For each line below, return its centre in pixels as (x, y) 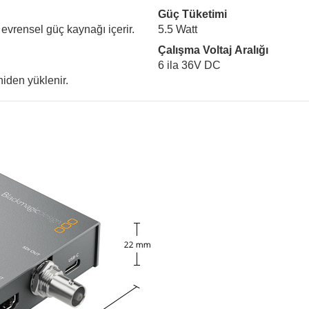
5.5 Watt (178, 29)
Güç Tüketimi (192, 14)
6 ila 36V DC (189, 65)
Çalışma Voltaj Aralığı (213, 50)
